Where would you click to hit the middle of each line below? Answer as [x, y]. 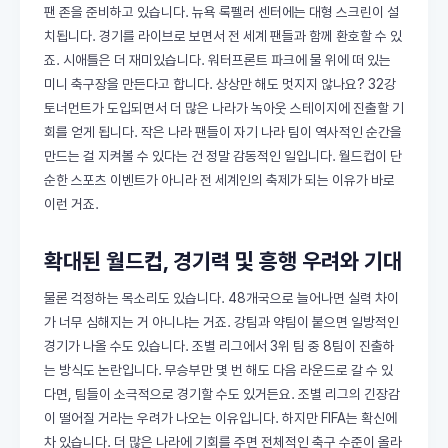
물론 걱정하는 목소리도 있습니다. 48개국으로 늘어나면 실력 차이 [221, 298]
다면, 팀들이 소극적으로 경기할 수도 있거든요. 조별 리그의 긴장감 [222, 394]
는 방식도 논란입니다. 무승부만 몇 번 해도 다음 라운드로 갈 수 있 [218, 370]
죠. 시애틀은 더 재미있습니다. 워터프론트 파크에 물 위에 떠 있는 [217, 60]
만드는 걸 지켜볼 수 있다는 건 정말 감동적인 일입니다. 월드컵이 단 [223, 156]
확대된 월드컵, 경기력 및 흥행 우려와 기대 [223, 261]
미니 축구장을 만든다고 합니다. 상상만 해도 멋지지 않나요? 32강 [220, 84]
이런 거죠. [71, 204]
